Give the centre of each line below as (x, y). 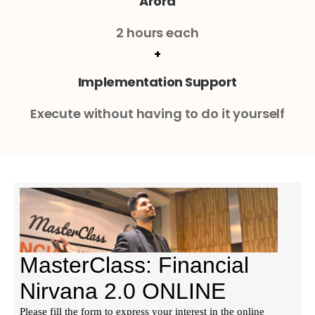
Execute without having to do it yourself (157, 113)
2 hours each (157, 32)
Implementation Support (157, 82)
